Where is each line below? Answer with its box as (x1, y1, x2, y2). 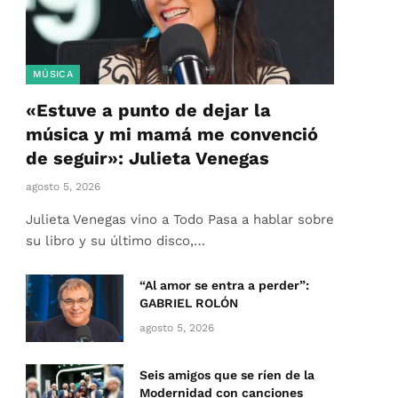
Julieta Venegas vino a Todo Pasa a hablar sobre (26, 211, 334, 228)
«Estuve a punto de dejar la (26, 99, 271, 122)
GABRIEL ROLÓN (139, 296, 238, 311)
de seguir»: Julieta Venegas (26, 147, 269, 170)
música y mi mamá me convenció (26, 123, 318, 146)
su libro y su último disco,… (26, 233, 205, 250)
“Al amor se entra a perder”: (139, 278, 309, 293)
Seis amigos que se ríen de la (139, 368, 314, 383)
